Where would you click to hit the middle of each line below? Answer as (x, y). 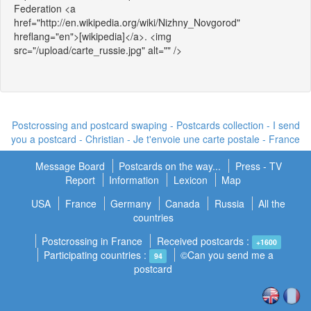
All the (272, 204)
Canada (183, 204)
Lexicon (190, 180)
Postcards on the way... (171, 166)
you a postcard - (48, 139)
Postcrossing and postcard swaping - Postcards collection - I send (155, 125)
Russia (229, 204)
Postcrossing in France (92, 241)
